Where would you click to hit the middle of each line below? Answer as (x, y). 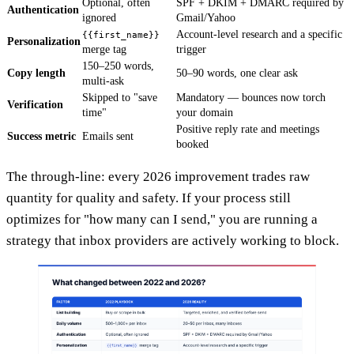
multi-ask (103, 81)
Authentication (43, 9)
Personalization (44, 41)
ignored (99, 17)
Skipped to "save (120, 97)
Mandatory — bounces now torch (251, 97)
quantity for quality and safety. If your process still (149, 198)
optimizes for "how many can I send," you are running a (162, 219)
